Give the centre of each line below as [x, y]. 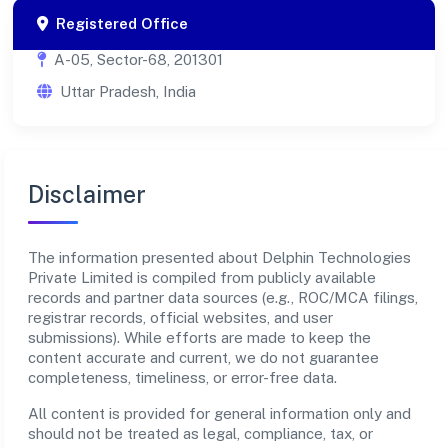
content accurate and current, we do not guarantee [204, 357]
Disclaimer [87, 194]
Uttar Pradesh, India [128, 91]
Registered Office [122, 23]
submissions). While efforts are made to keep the [200, 337]
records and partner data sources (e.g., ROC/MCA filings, [223, 297]
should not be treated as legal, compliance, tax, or [201, 433]
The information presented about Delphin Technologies [220, 257]
